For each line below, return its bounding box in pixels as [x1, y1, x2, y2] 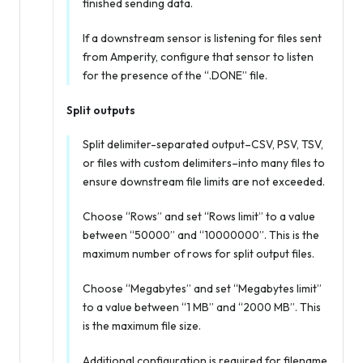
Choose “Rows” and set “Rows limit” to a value [83, 209, 315, 224]
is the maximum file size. [83, 318, 201, 334]
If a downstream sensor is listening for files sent [83, 31, 322, 46]
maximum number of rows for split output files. [83, 246, 314, 262]
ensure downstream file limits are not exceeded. [83, 174, 325, 190]
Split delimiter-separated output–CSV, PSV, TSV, [83, 137, 323, 152]
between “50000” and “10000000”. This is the [83, 228, 319, 243]
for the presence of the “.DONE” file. [83, 68, 267, 83]
